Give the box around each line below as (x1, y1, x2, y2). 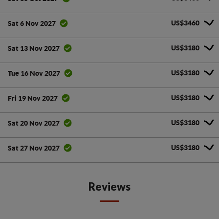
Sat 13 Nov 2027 (8, 44, 60, 52)
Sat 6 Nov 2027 (8, 19, 56, 27)
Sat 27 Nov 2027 (8, 144, 60, 152)
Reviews (88, 180, 131, 194)
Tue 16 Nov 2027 (8, 69, 60, 77)
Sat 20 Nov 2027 (8, 119, 60, 127)
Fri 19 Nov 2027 (8, 94, 58, 102)
